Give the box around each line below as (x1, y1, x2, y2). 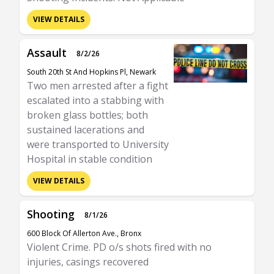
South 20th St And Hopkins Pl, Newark (27, 67, 156, 77)
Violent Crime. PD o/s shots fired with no (27, 240, 212, 254)
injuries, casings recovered (27, 255, 149, 268)
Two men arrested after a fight (27, 79, 168, 92)
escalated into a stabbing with (27, 94, 164, 107)
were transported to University (27, 138, 169, 151)
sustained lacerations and (27, 123, 144, 136)
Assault (27, 45, 67, 60)
